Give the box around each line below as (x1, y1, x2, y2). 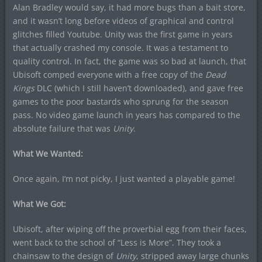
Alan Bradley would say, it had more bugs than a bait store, (12, 1, 246, 13)
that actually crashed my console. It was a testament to (12, 42, 228, 53)
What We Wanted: (12, 147, 85, 159)
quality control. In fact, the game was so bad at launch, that (12, 55, 246, 67)
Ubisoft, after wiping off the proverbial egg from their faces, (12, 223, 247, 235)
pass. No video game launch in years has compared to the (12, 109, 240, 120)
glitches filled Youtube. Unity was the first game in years (12, 28, 233, 40)
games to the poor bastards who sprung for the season (12, 95, 229, 107)
